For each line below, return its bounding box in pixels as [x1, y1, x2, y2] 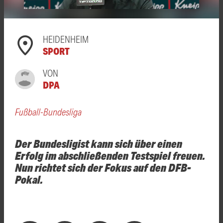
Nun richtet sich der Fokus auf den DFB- [15, 160, 191, 174]
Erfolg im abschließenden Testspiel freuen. [15, 148, 205, 162]
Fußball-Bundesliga [15, 106, 82, 117]
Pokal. [15, 172, 43, 186]
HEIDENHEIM [43, 33, 89, 45]
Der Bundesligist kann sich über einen [15, 136, 182, 150]
